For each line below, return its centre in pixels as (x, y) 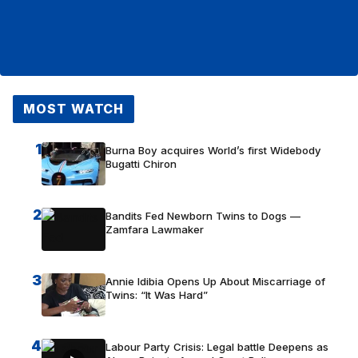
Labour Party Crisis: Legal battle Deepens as (217, 346)
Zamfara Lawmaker (155, 229)
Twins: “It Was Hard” (157, 294)
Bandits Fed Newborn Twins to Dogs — (203, 215)
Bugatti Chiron (141, 163)
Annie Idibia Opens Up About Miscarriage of (215, 281)
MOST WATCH (74, 108)
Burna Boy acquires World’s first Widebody (213, 150)
